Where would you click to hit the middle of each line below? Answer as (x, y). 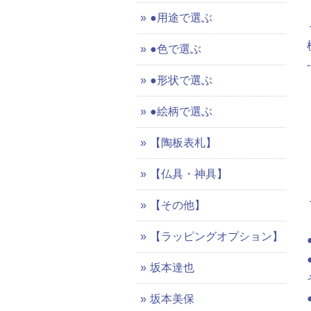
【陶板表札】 (183, 143)
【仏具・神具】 (189, 174)
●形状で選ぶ (181, 81)
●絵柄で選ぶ (181, 112)
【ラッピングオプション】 (217, 237)
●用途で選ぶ (181, 18)
